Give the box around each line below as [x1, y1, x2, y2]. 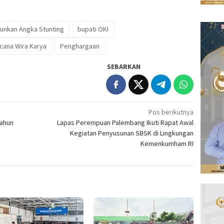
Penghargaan [60, 41, 99, 51]
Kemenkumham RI [140, 139, 194, 148]
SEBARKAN [107, 62, 141, 71]
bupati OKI [77, 24, 108, 34]
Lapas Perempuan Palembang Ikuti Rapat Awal [57, 118, 194, 127]
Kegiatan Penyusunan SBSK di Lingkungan [70, 128, 194, 138]
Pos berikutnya [148, 107, 194, 117]
